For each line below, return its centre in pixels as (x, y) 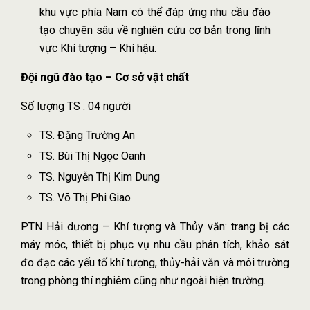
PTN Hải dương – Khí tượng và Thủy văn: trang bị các (155, 226)
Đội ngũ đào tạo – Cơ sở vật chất (105, 77)
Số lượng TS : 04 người (76, 106)
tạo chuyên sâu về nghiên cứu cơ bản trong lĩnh (155, 30)
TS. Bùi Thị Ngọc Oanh (92, 156)
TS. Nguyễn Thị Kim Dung (99, 176)
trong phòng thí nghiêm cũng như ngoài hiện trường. (143, 280)
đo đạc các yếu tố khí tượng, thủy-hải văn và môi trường (155, 262)
